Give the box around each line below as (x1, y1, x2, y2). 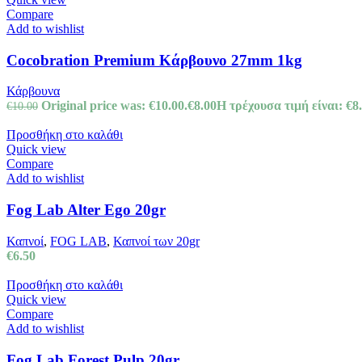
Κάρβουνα (6, 84, 60, 99)
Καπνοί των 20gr (113, 234, 200, 248)
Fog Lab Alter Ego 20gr (6, 201, 166, 219)
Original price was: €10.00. (41, 99, 187, 113)
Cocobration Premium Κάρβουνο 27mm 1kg (6, 51, 302, 69)
